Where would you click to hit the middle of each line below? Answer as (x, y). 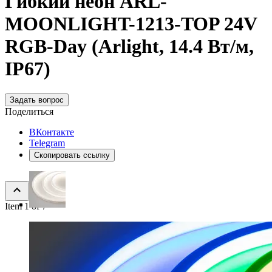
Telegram (47, 143)
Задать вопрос (37, 100)
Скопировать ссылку (72, 155)
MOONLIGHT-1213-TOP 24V (131, 24)
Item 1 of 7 (26, 206)
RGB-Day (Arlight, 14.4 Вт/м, (129, 46)
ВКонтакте (52, 132)
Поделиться (29, 111)
